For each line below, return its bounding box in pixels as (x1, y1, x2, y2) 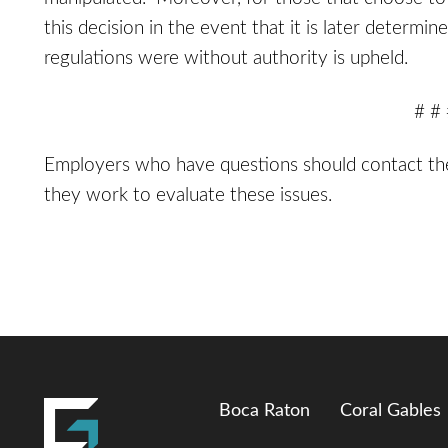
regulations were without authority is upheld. (44, 49, 408, 69)
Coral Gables (340, 402, 441, 420)
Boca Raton (219, 402, 310, 420)
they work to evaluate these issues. (44, 186, 332, 206)
